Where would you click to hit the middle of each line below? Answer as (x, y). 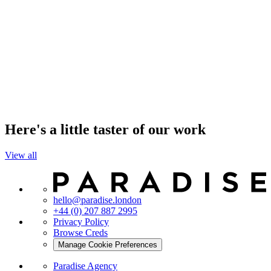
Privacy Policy (81, 221)
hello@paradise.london (97, 200)
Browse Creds (80, 232)
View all (21, 155)
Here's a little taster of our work (105, 129)
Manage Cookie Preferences (108, 244)
